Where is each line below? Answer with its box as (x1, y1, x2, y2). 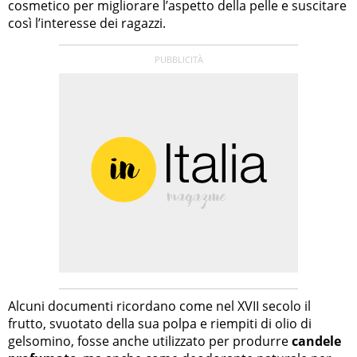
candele (292, 332, 341, 351)
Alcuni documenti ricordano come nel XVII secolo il (8, 297, 311, 316)
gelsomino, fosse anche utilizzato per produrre (8, 332, 292, 351)
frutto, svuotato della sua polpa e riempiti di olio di (8, 315, 312, 333)
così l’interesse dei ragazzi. (8, 14, 166, 33)
